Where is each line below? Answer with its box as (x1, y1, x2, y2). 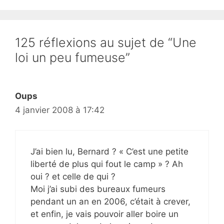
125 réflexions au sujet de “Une (15, 34, 196, 50)
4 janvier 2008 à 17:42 (15, 104, 104, 115)
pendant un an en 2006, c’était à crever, (30, 196, 190, 206)
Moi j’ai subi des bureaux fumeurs (30, 184, 165, 194)
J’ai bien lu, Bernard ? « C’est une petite (30, 146, 188, 156)
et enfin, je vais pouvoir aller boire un (30, 209, 178, 219)
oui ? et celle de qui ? (30, 171, 115, 181)
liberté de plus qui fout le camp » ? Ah (30, 159, 183, 169)
